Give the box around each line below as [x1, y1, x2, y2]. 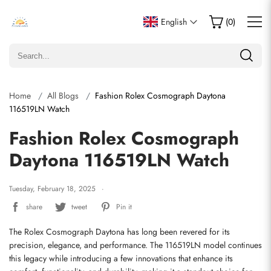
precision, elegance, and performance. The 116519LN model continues [9, 239, 262, 251]
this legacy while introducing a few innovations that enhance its [9, 252, 233, 264]
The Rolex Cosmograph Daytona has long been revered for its [9, 226, 230, 238]
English [161, 16, 187, 28]
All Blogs [47, 90, 79, 102]
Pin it [116, 201, 132, 212]
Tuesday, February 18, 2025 [9, 183, 96, 194]
